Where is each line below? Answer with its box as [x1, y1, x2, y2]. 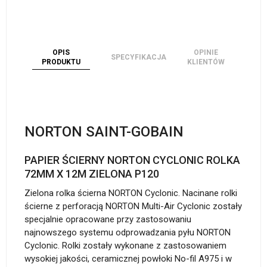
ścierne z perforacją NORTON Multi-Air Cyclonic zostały [24, 201, 242, 212]
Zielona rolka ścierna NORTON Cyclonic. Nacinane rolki [24, 188, 237, 198]
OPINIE [193, 48, 218, 57]
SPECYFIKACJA [111, 53, 167, 61]
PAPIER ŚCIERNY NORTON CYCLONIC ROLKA [24, 154, 240, 166]
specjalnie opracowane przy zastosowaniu [24, 214, 191, 225]
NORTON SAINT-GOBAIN [24, 123, 184, 140]
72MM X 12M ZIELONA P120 [24, 167, 159, 180]
